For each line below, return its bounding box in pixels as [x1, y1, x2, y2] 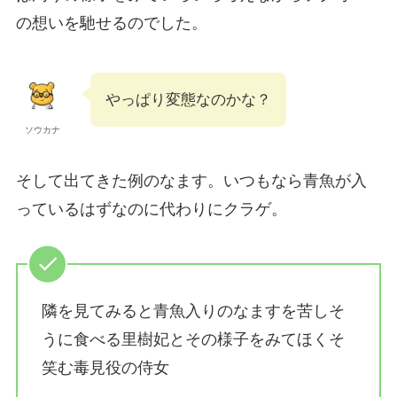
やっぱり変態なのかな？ [105, 91, 271, 109]
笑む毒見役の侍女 [41, 358, 169, 377]
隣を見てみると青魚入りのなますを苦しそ [41, 301, 345, 320]
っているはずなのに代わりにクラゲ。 [15, 200, 287, 219]
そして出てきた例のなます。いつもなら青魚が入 [15, 172, 367, 191]
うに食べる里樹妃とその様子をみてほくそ [41, 330, 345, 348]
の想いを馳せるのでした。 [15, 14, 207, 33]
